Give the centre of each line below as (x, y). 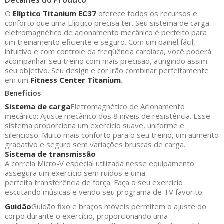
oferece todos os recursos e (147, 13)
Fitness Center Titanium (76, 80)
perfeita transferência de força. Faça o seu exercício (94, 182)
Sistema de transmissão (50, 154)
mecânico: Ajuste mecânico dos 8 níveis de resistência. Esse (108, 116)
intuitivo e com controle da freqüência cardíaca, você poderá (108, 51)
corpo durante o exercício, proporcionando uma (86, 216)
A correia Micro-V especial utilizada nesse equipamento (100, 163)
